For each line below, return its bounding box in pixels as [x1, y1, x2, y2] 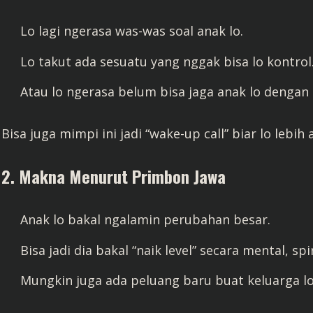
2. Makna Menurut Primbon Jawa [1, 163, 226, 189]
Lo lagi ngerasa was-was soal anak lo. [20, 22, 243, 39]
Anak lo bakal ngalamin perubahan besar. [20, 211, 270, 228]
